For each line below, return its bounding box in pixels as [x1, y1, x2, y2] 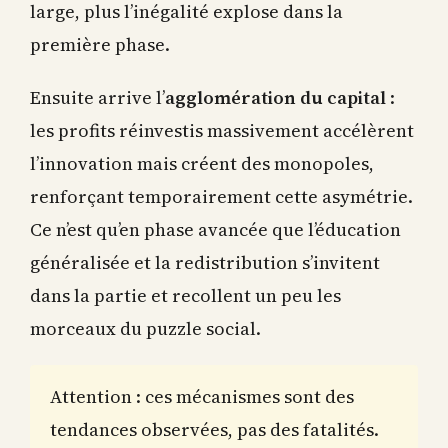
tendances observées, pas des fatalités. [50, 413, 379, 439]
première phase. [30, 28, 170, 54]
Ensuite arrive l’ [30, 81, 165, 107]
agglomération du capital [165, 81, 386, 107]
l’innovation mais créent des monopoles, [30, 147, 374, 173]
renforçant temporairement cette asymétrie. [30, 180, 413, 206]
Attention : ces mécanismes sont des [50, 380, 354, 406]
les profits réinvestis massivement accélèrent [30, 114, 414, 140]
